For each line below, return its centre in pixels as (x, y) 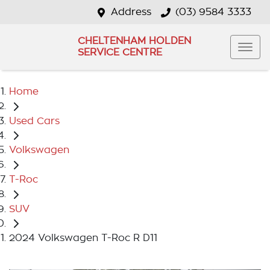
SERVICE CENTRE (120, 52)
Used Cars (34, 121)
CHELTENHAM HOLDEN (134, 41)
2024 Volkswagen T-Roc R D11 (83, 238)
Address (131, 12)
